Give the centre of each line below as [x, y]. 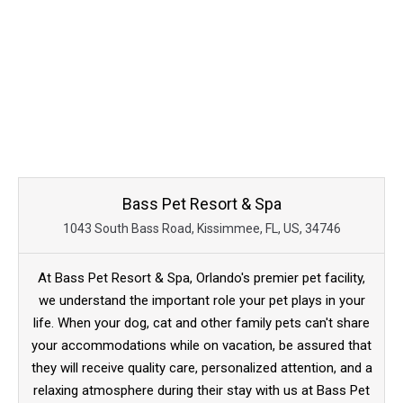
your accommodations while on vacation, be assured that [201, 346]
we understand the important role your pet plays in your [201, 301]
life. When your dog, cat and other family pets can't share [201, 323]
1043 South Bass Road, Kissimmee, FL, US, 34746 [201, 229]
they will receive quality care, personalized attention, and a [201, 368]
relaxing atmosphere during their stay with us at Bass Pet [201, 391]
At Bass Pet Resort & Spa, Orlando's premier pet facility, [201, 278]
